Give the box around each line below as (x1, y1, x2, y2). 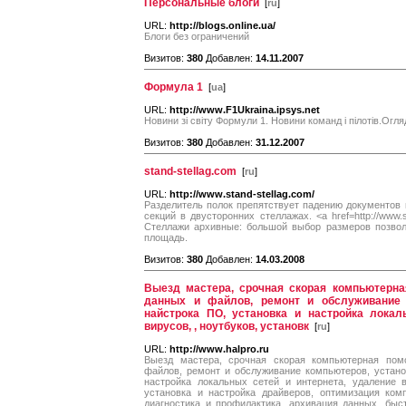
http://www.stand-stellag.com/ (169, 188, 314, 199)
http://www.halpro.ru (169, 343, 269, 354)
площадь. (144, 232, 188, 243)
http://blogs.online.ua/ (169, 20, 275, 31)
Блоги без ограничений (144, 31, 249, 42)
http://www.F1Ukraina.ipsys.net (169, 104, 320, 115)
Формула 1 (144, 81, 203, 93)
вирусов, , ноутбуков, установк (144, 320, 309, 333)
